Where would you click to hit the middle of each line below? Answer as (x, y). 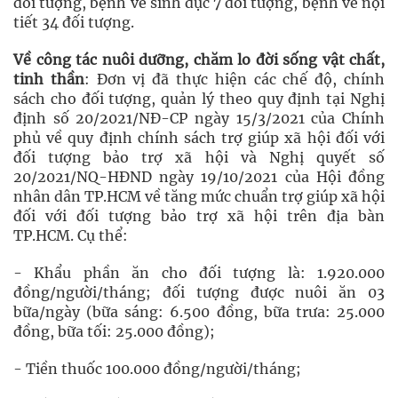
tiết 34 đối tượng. (74, 22)
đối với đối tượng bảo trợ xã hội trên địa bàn (199, 216)
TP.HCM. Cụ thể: (71, 235)
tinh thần (49, 79)
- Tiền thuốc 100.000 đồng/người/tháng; (157, 369)
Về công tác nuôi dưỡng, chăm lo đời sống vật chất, (199, 60)
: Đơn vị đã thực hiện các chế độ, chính (235, 79)
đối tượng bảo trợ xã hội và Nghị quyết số (199, 157)
